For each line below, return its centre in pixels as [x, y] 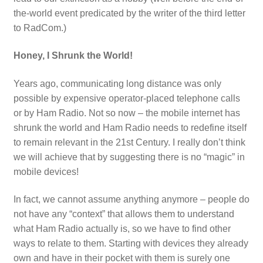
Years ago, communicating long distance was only [117, 83]
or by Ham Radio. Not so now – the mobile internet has [127, 113]
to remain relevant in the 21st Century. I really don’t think [129, 142]
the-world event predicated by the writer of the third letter [129, 13]
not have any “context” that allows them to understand [124, 214]
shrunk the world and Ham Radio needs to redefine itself [130, 127]
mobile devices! [46, 171]
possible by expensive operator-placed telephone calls [127, 98]
